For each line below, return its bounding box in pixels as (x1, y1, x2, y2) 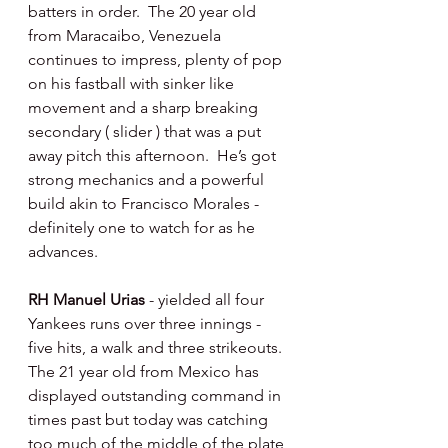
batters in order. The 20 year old (28, 2, 260, 22)
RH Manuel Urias (28, 290, 149, 310)
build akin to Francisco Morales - (28, 194, 263, 214)
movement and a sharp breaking (28, 98, 262, 118)
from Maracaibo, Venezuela (28, 26, 225, 46)
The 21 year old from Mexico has (28, 362, 263, 382)
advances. (28, 242, 102, 262)
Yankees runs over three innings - (28, 314, 265, 334)
